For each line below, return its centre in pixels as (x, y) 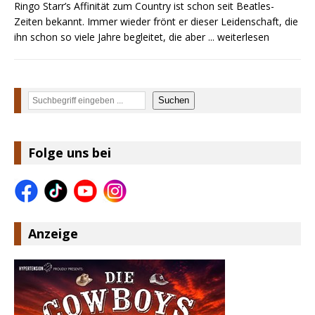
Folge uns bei (70, 152)
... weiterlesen (239, 37)
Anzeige (53, 233)
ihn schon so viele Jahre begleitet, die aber (111, 37)
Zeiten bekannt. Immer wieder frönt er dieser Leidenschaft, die (156, 21)
